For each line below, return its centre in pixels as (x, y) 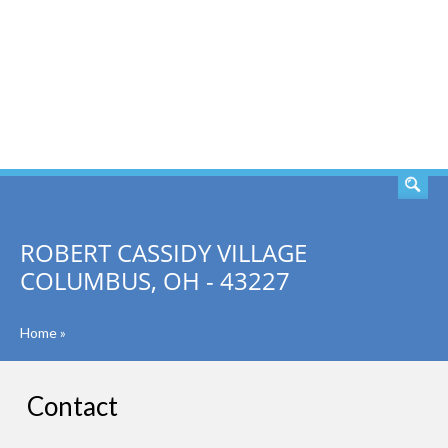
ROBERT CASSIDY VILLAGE (163, 252)
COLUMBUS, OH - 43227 (155, 280)
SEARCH (368, 85)
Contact (72, 406)
